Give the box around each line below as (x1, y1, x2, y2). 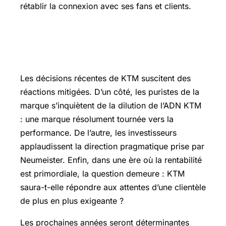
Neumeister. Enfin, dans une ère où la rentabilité (20, 154, 202, 165)
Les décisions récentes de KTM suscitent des (20, 73, 191, 83)
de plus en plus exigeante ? (20, 195, 124, 206)
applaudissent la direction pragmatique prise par (20, 141, 204, 151)
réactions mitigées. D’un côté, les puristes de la (20, 86, 199, 97)
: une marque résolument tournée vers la (20, 114, 174, 124)
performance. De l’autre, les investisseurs (20, 127, 177, 138)
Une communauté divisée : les (20, 31, 164, 47)
